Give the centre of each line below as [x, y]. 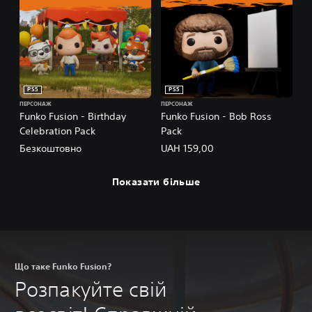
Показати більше [156, 181]
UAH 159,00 [187, 149]
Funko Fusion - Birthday [73, 117]
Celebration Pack [57, 131]
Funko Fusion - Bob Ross [216, 117]
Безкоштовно [50, 149]
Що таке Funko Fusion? [63, 266]
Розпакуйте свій [91, 290]
